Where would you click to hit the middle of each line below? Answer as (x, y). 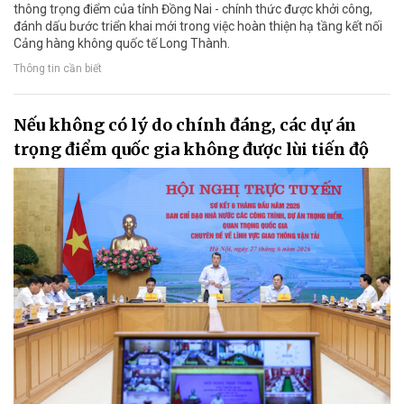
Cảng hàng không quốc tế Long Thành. (122, 44)
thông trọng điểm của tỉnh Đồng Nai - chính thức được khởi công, (193, 9)
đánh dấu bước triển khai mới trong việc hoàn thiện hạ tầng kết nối (198, 27)
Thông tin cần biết (58, 68)
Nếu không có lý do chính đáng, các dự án (185, 125)
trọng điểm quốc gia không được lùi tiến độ (191, 150)
